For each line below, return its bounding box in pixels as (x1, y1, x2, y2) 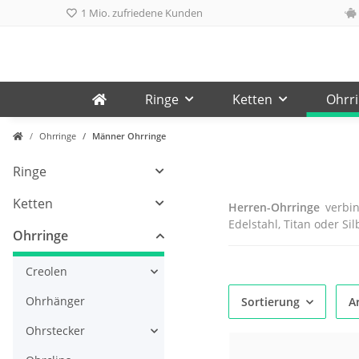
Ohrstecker (26, 323, 85, 339)
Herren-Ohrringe (228, 200, 320, 216)
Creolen (26, 264, 67, 280)
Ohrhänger (26, 293, 85, 309)
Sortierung (240, 294, 300, 310)
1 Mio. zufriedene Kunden (79, 6, 203, 20)
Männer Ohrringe (92, 130, 166, 143)
